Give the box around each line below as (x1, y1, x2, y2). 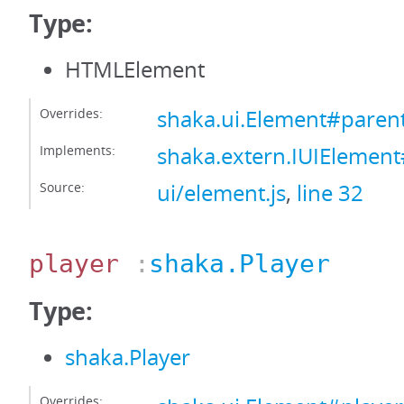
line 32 (297, 179, 363, 207)
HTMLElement (65, 55, 205, 84)
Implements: (40, 142, 115, 159)
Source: (40, 179, 85, 196)
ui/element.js (157, 179, 286, 207)
